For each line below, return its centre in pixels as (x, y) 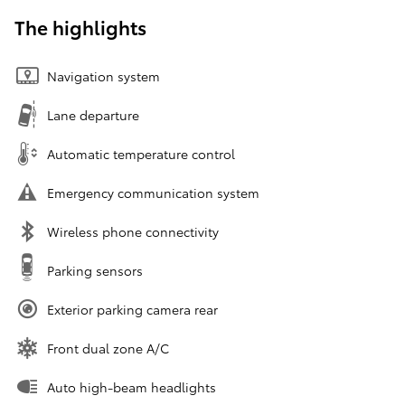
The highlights (80, 27)
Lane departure (93, 115)
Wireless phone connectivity (133, 232)
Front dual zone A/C (108, 348)
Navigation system (104, 76)
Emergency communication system (153, 193)
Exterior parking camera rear (132, 310)
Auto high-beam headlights (132, 387)
